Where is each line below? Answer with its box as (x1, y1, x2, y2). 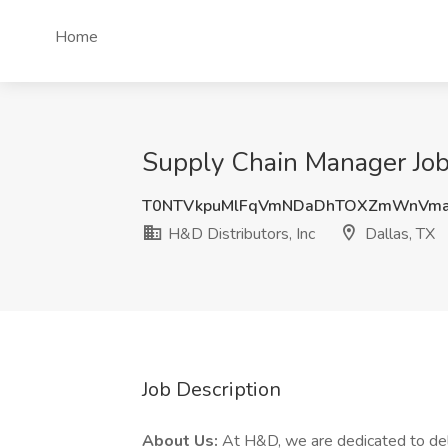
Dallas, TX (361, 223, 435, 245)
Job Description (142, 376, 281, 403)
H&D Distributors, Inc (164, 223, 315, 245)
